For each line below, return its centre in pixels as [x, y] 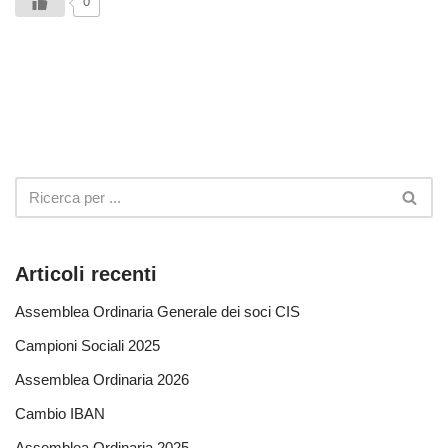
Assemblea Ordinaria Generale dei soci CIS [157, 311]
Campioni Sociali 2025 [87, 345]
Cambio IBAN [60, 413]
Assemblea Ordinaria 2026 [102, 379]
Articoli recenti [86, 273]
